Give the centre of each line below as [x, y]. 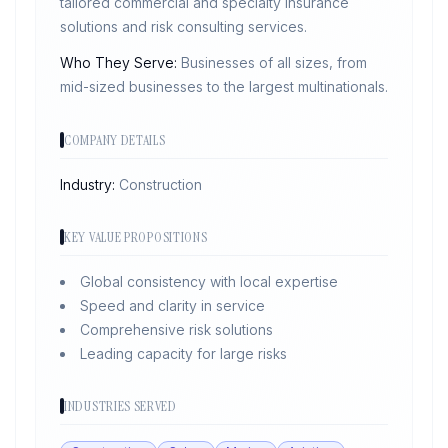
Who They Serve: [120, 62]
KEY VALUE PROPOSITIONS [136, 237]
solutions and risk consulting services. [183, 26]
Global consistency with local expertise [209, 281]
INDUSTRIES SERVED [120, 406]
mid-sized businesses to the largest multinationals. [224, 86]
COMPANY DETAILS [115, 140]
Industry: [89, 184]
